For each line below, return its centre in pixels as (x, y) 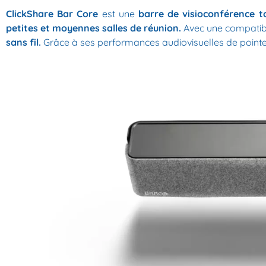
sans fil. (23, 42)
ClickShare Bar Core (52, 14)
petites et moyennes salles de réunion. (94, 28)
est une (116, 14)
